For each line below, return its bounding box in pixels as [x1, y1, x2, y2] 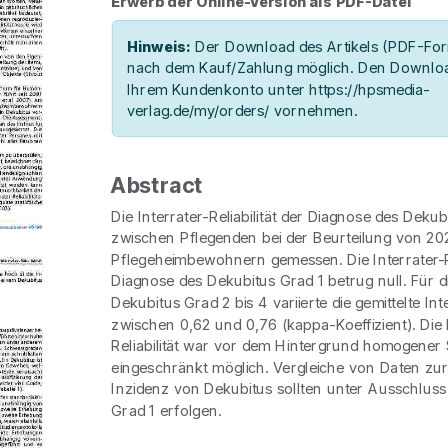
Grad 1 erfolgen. [111, 401, 222, 420]
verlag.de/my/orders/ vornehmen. [126, 101, 358, 120]
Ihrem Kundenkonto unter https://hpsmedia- [126, 80, 430, 99]
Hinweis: [126, 37, 191, 56]
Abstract [111, 172, 204, 199]
